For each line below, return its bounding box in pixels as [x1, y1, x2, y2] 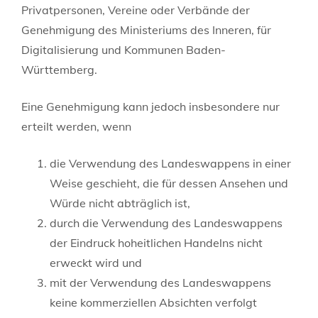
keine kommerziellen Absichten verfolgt [50, 295, 257, 309]
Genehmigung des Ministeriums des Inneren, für [21, 22, 271, 37]
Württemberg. [21, 62, 97, 77]
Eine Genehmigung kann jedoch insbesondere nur [21, 99, 280, 114]
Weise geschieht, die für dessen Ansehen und [50, 175, 288, 190]
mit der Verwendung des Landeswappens [50, 275, 271, 290]
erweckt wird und [50, 255, 142, 270]
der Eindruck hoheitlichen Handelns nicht [50, 235, 263, 250]
